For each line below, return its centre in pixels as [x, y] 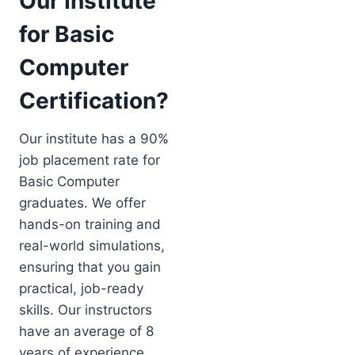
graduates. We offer [82, 202]
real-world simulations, [92, 245]
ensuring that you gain [90, 267]
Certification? [94, 100]
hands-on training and [90, 224]
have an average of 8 [86, 331]
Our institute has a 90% [94, 138]
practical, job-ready [81, 288]
